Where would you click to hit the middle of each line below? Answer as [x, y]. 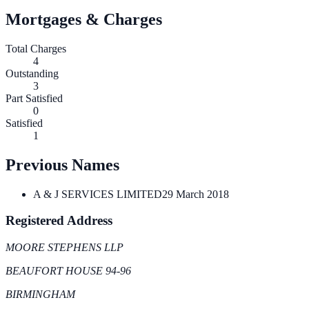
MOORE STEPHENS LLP [64, 248]
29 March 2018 [196, 194]
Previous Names [62, 165]
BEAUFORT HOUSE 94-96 [68, 271]
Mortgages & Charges [84, 19]
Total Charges [36, 48]
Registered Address [59, 221]
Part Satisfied [34, 98]
